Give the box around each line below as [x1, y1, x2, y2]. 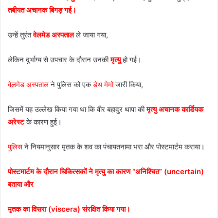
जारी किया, [113, 79, 143, 89]
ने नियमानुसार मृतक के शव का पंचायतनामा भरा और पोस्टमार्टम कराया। [22, 142, 205, 151]
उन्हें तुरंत [8, 30, 31, 39]
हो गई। [123, 54, 142, 64]
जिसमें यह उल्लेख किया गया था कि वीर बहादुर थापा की [8, 104, 146, 114]
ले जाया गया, [74, 30, 108, 39]
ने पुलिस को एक [49, 79, 93, 89]
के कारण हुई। [24, 117, 62, 127]
